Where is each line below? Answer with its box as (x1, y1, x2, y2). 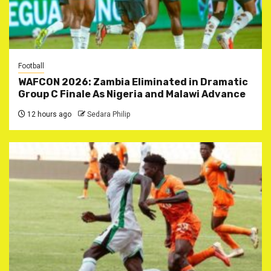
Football (18, 61, 44, 70)
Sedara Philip (87, 109, 130, 119)
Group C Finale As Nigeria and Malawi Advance (18, 88, 246, 100)
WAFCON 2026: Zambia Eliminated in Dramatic (18, 76, 248, 88)
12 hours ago (25, 109, 71, 119)
